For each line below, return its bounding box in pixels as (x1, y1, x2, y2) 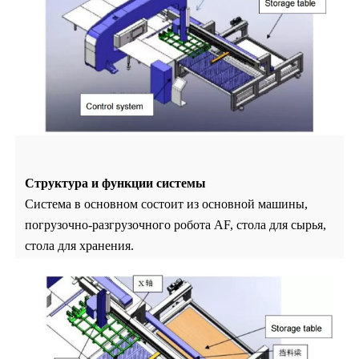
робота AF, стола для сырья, (174, 217, 327, 232)
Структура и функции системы (25, 175, 207, 190)
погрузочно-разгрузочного (25, 217, 171, 232)
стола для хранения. (25, 238, 135, 252)
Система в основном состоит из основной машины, (25, 196, 309, 211)
